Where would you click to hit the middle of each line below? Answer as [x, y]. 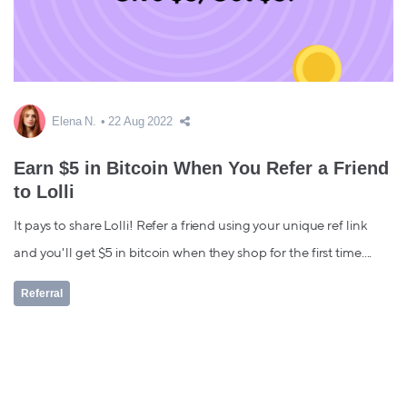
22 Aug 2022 [140, 122]
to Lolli [44, 192]
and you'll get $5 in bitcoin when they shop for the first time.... [193, 253]
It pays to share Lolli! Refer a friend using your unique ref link [191, 226]
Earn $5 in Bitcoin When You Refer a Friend [201, 169]
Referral [42, 294]
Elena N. [74, 122]
